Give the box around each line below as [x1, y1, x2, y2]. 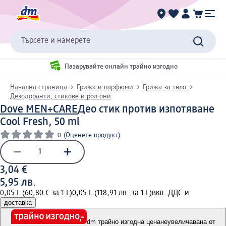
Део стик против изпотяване [78, 103, 214, 115]
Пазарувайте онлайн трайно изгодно [64, 63, 178, 71]
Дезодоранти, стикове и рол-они [10, 92, 111, 100]
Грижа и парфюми [77, 83, 133, 91]
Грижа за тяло [143, 83, 186, 91]
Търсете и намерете [21, 37, 90, 45]
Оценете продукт [66, 131, 118, 139]
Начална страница [10, 83, 67, 91]
